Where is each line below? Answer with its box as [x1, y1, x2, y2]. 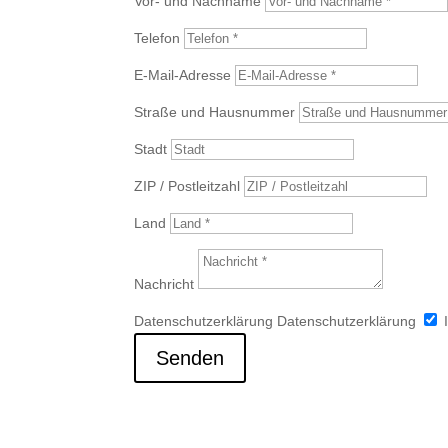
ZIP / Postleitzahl [134, 178, 241, 195]
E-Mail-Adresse [134, 67, 232, 84]
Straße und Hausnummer [134, 104, 296, 121]
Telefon [134, 30, 181, 47]
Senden [156, 347, 225, 370]
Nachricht [134, 276, 195, 293]
